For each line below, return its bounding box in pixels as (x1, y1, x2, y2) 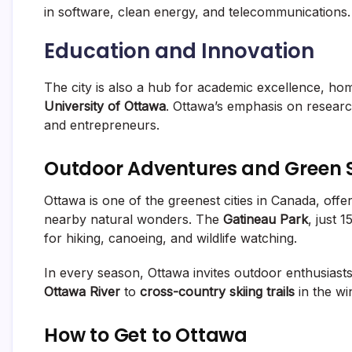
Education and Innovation (44, 37, 314, 66)
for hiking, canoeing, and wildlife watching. (44, 230, 297, 247)
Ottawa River (44, 284, 120, 300)
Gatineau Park (223, 211, 308, 228)
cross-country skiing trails (140, 284, 295, 300)
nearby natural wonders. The (44, 211, 223, 228)
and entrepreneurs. (44, 117, 159, 134)
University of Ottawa (44, 98, 166, 115)
